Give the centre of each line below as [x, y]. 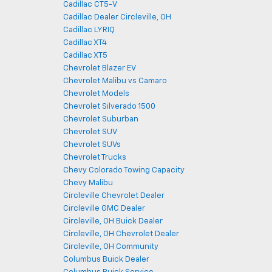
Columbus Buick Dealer [106, 260]
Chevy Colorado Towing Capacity [124, 170]
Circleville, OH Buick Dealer [113, 221]
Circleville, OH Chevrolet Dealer [121, 234]
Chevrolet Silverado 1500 [109, 107]
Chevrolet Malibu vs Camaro [115, 81]
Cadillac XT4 [85, 43]
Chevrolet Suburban [100, 119]
